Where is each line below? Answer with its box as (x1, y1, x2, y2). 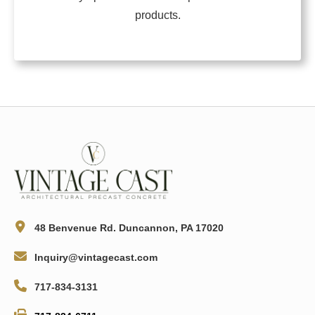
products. (134, 9, 181, 22)
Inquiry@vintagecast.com (34, 251, 158, 263)
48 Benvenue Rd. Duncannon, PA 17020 (34, 221, 224, 233)
